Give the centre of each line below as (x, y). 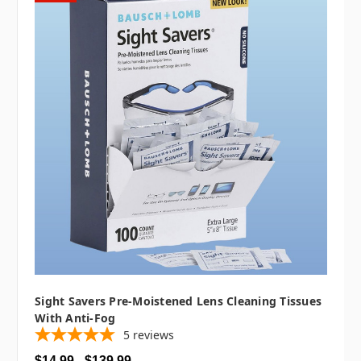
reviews (154, 334)
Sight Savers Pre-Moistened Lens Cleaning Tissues (178, 301)
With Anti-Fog (75, 317)
